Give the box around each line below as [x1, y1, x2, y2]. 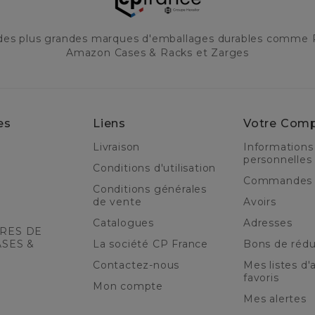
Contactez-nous [93, 259, 180, 272]
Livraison [93, 141, 141, 154]
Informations [243, 141, 314, 154]
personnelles [243, 153, 312, 167]
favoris [243, 271, 279, 285]
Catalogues [93, 217, 154, 230]
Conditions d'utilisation [93, 162, 217, 175]
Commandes [243, 174, 313, 188]
